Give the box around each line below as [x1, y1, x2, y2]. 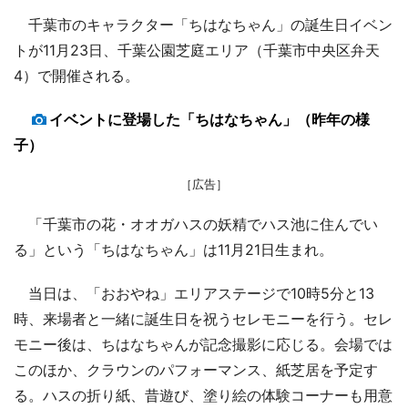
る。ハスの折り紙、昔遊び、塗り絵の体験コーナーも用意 [14, 385, 393, 404]
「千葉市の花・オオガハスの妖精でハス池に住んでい [14, 214, 378, 233]
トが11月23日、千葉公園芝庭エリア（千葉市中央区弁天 [14, 40, 380, 59]
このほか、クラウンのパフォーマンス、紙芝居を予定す [14, 360, 378, 379]
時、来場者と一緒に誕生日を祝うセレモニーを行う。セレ [14, 309, 393, 328]
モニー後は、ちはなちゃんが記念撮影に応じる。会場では [14, 334, 393, 353]
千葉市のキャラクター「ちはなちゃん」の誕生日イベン [14, 15, 393, 34]
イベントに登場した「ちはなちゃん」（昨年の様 [49, 109, 370, 128]
